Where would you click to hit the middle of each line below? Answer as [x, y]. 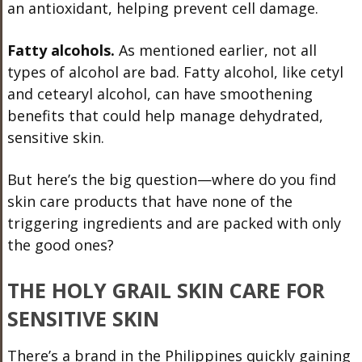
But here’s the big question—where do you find [171, 179]
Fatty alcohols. [61, 50]
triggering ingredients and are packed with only [174, 223]
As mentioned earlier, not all [215, 50]
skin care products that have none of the [149, 201]
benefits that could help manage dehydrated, [165, 115]
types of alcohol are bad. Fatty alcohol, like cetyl [175, 72]
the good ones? [60, 244]
